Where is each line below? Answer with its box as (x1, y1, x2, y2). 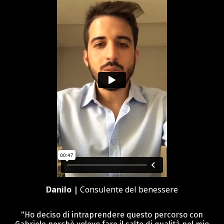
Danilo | (46, 183, 80, 195)
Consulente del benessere (80, 183, 178, 195)
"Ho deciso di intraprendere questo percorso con (21, 209, 203, 219)
